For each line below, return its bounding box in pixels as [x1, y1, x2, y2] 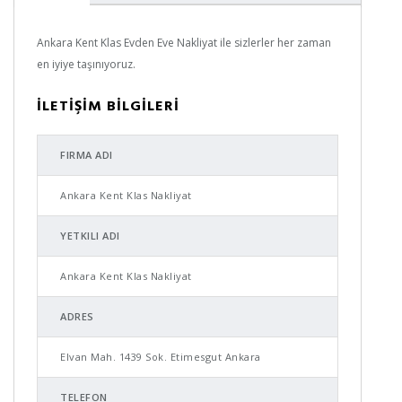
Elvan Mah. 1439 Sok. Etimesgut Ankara [60, 350, 261, 363]
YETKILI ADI [60, 229, 120, 242]
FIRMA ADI [60, 148, 113, 162]
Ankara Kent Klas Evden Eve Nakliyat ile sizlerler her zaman [37, 35, 331, 50]
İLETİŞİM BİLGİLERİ [37, 94, 179, 116]
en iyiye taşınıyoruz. [37, 57, 135, 72]
